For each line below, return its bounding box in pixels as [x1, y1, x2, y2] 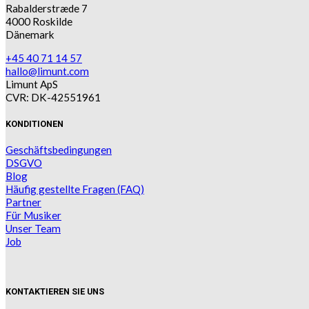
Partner [6, 195, 41, 208]
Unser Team [6, 221, 61, 235]
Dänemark [6, 28, 54, 41]
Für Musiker [6, 208, 61, 221]
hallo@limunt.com [6, 64, 89, 77]
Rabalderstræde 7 [6, 1, 88, 14]
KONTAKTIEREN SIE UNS [6, 286, 104, 297]
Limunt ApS [6, 77, 58, 90]
